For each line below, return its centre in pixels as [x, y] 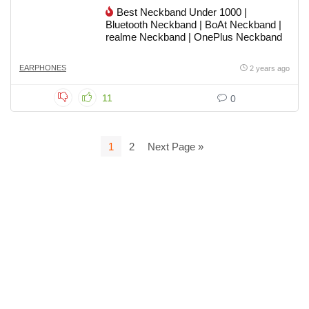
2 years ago [270, 68]
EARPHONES [43, 68]
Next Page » [175, 146]
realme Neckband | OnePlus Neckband [194, 37]
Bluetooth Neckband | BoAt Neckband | [193, 24]
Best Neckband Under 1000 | [182, 12]
